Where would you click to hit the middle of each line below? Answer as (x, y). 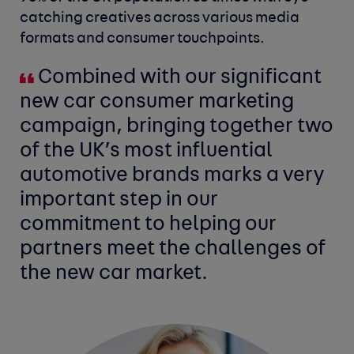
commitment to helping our (149, 225)
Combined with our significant (178, 78)
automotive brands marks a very (172, 176)
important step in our (119, 201)
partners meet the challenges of (173, 250)
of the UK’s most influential (147, 152)
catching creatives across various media (160, 19)
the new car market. (114, 274)
